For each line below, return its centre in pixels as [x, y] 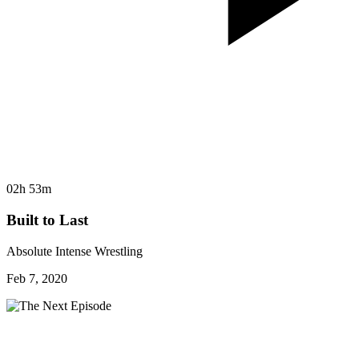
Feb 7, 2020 [37, 278]
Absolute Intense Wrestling [75, 251]
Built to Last [47, 220]
